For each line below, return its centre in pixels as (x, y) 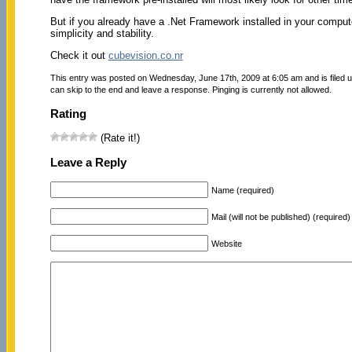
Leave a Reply (88, 163)
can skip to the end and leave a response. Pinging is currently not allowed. (191, 89)
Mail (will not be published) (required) (280, 216)
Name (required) (242, 190)
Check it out (79, 55)
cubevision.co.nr (145, 55)
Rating (68, 113)
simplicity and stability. (102, 33)
